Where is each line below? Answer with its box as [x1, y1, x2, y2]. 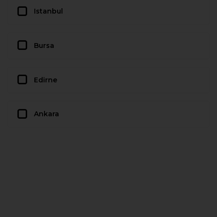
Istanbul [34, 7, 63, 15]
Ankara [34, 109, 59, 119]
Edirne [34, 75, 57, 84]
